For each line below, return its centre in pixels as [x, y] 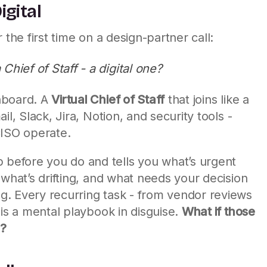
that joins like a [207, 99]
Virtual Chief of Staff [108, 99]
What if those [218, 211]
